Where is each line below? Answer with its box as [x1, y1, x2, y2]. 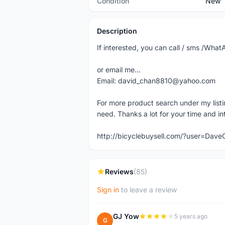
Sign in [97, 185, 119, 194]
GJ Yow [113, 212, 139, 220]
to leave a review [119, 185, 177, 194]
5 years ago [174, 212, 207, 220]
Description [97, 27, 137, 35]
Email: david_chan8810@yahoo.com [97, 76, 215, 85]
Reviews [105, 167, 134, 176]
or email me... [97, 65, 141, 74]
